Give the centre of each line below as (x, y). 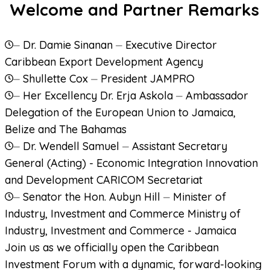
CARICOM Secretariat (149, 180)
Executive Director (171, 45)
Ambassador (217, 95)
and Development (49, 180)
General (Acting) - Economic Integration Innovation (131, 163)
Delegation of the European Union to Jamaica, (120, 112)
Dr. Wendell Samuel (71, 146)
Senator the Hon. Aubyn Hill (92, 196)
